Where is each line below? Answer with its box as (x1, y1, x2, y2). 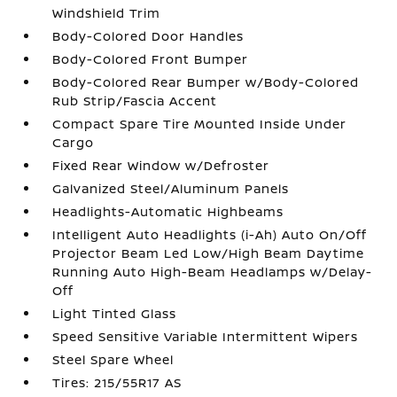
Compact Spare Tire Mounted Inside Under (52, 115, 347, 132)
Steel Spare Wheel (52, 351, 175, 368)
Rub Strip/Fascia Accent (52, 92, 218, 109)
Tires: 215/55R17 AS (52, 374, 183, 391)
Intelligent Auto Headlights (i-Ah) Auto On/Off (52, 226, 368, 243)
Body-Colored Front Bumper (52, 51, 249, 67)
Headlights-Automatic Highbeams (52, 203, 284, 220)
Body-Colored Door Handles (52, 27, 245, 44)
